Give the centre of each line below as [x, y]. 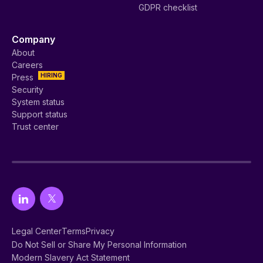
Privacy [100, 231]
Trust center [35, 127]
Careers [27, 65]
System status [38, 102]
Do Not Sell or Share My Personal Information [99, 245]
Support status [40, 114]
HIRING [51, 75]
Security [28, 90]
